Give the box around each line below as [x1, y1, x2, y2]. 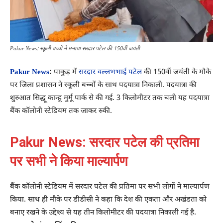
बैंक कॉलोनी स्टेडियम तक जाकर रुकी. [10, 106, 112, 116]
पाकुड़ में [52, 67, 79, 77]
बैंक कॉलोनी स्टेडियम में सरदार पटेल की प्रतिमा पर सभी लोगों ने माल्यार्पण [10, 182, 210, 192]
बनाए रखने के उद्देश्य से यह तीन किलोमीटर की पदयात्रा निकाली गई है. [10, 208, 196, 218]
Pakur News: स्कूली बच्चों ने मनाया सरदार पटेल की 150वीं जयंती [10, 45, 140, 52]
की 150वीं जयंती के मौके [142, 67, 211, 77]
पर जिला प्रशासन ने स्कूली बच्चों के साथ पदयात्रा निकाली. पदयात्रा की [10, 80, 197, 90]
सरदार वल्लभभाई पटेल [79, 67, 142, 77]
